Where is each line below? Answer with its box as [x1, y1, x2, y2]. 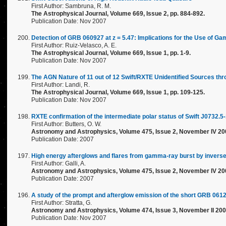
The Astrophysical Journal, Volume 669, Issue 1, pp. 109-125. [31, 89, 205, 96]
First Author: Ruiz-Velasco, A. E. [31, 42, 117, 49]
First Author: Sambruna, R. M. [31, 3, 111, 10]
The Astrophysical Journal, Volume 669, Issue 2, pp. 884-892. [31, 10, 205, 17]
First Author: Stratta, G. [31, 199, 92, 206]
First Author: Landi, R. [31, 81, 90, 88]
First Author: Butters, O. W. [31, 121, 101, 128]
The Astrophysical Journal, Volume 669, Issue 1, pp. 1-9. [31, 49, 191, 56]
